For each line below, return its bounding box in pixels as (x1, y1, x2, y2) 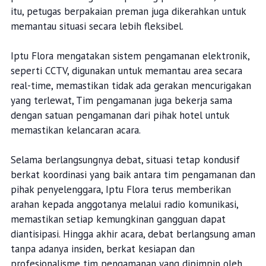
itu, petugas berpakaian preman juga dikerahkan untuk (10, 5, 246, 18)
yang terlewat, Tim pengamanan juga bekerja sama (10, 94, 232, 107)
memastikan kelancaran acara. (10, 123, 141, 137)
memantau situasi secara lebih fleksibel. (10, 20, 183, 33)
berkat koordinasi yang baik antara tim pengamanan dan (10, 168, 255, 182)
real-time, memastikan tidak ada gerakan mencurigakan (10, 79, 251, 93)
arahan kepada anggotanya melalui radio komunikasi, (10, 198, 238, 211)
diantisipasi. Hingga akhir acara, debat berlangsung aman (10, 227, 255, 241)
